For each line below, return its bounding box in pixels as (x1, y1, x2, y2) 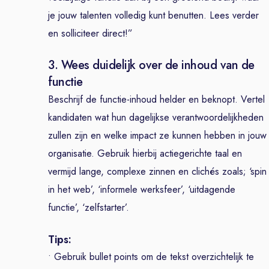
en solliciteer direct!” (48, 26, 133, 40)
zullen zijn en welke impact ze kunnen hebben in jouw (48, 128, 267, 142)
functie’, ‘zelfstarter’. (48, 201, 129, 214)
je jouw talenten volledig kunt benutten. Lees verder (48, 8, 259, 22)
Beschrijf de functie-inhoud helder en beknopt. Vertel (48, 92, 265, 106)
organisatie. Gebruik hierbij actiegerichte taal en (48, 147, 242, 160)
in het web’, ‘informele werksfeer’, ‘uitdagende (48, 183, 235, 196)
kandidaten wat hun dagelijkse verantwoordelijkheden (48, 110, 264, 124)
